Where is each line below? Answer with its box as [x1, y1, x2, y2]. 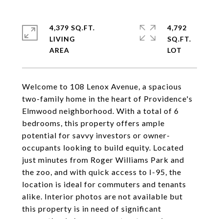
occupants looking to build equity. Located [22, 143, 184, 152]
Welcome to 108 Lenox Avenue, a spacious [22, 82, 182, 91]
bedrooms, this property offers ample [22, 118, 165, 128]
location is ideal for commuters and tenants [22, 179, 186, 189]
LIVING [49, 35, 75, 43]
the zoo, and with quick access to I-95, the [22, 167, 181, 176]
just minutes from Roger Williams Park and [22, 155, 184, 164]
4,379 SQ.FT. [49, 23, 95, 32]
